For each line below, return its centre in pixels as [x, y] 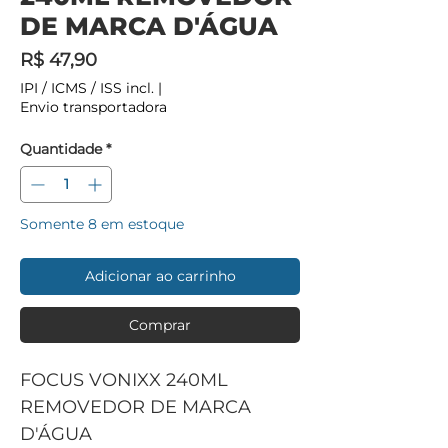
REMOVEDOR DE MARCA [135, 406]
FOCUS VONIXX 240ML [124, 379]
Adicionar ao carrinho [160, 275]
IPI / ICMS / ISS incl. [87, 87]
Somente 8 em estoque [102, 223]
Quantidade [61, 148]
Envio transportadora [93, 106]
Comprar [160, 324]
